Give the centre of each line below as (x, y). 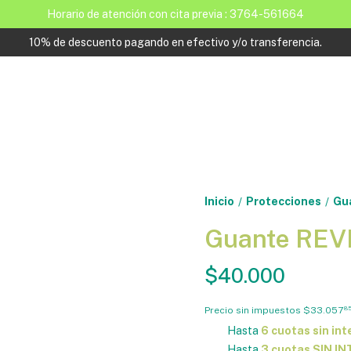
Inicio (219, 201)
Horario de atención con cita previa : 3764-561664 (175, 14)
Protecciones (283, 201)
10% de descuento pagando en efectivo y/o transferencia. (175, 42)
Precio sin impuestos (253, 310)
